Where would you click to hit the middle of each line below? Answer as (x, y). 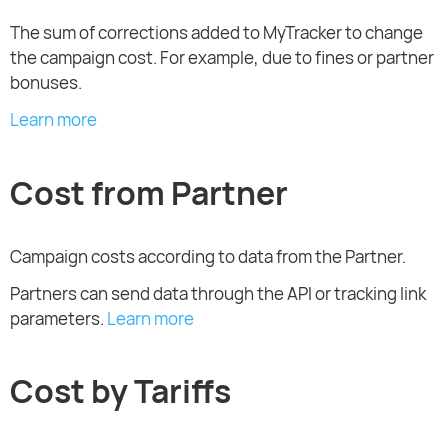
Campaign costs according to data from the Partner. (208, 256)
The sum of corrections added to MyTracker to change (216, 33)
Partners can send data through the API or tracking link (218, 293)
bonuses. (46, 83)
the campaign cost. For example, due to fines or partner (222, 58)
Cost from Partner (149, 192)
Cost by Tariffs (120, 391)
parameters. (58, 318)
